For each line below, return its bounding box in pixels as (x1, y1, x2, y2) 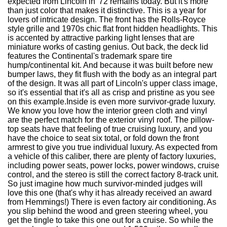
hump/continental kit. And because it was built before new (8, 61, 213, 69)
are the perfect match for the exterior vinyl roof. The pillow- (8, 116, 214, 124)
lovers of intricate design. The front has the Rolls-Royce (8, 15, 206, 24)
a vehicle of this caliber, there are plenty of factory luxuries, (8, 152, 216, 161)
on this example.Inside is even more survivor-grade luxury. (8, 97, 215, 106)
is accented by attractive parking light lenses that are (8, 33, 195, 42)
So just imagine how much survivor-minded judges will (8, 179, 203, 188)
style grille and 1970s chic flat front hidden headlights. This (8, 24, 217, 33)
